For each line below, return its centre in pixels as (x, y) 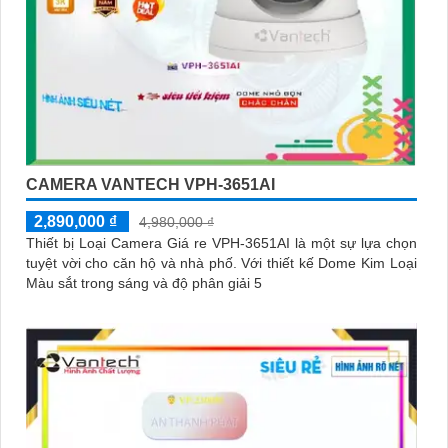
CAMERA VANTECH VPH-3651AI (150, 184)
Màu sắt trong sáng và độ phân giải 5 (144, 282)
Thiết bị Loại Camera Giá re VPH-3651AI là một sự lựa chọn (221, 242)
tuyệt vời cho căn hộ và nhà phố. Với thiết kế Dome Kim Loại (133, 262)
